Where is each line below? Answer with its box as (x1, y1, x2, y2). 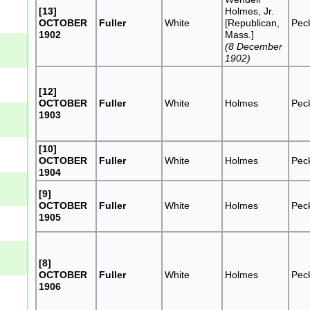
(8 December (225, 40, 283, 52)
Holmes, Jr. (225, 5, 275, 17)
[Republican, (225, 17, 280, 28)
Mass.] (225, 28, 255, 40)
